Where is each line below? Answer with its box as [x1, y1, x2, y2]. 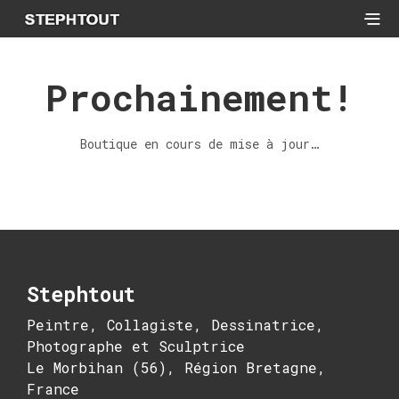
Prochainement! [45, 73, 354, 122]
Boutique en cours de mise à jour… [80, 135, 319, 153]
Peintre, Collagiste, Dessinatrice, [27, 315, 324, 335]
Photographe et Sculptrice [27, 337, 245, 356]
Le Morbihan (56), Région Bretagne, [27, 358, 326, 378]
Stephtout [27, 281, 135, 308]
